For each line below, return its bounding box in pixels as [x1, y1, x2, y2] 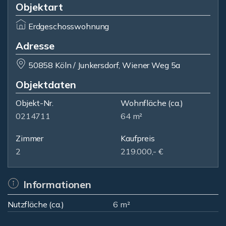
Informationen [23, 178, 91, 191]
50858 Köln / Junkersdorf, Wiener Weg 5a [28, 60, 181, 70]
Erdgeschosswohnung [28, 21, 109, 31]
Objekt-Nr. [16, 98, 53, 108]
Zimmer [16, 133, 44, 143]
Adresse [16, 39, 54, 52]
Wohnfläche [121, 98, 166, 108]
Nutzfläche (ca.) [8, 199, 64, 209]
